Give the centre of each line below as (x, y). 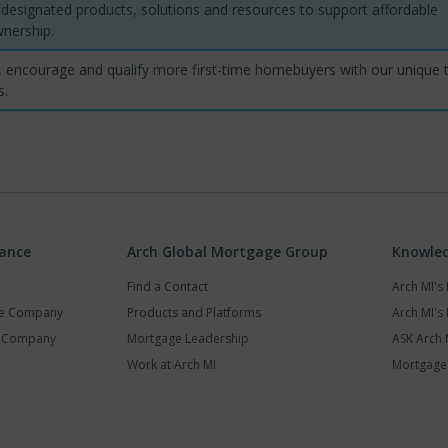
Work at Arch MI (171, 364)
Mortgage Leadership (188, 338)
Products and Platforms (194, 312)
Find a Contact (167, 286)
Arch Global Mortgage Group (227, 251)
